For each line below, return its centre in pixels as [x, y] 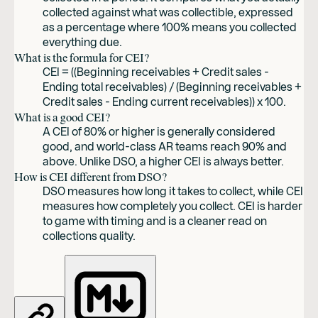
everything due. [82, 42]
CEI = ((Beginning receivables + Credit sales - [156, 72]
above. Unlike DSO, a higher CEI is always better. [163, 161]
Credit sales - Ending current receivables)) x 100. [164, 102]
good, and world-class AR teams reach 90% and [165, 146]
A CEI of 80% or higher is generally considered [159, 131]
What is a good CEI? [62, 117]
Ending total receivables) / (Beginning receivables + [172, 87]
